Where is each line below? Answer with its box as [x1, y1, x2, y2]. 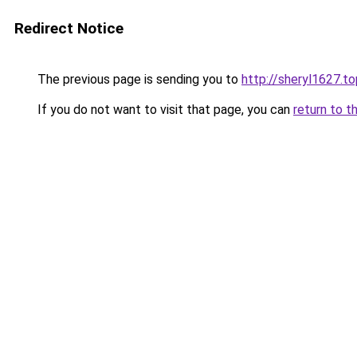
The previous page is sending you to [34, 72, 241, 87]
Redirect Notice [14, 19, 124, 37]
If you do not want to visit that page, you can [34, 102, 293, 117]
